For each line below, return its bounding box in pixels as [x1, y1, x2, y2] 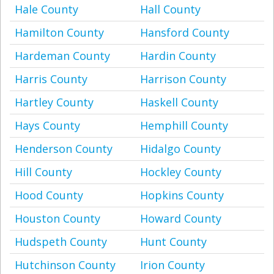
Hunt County [140, 234, 207, 249]
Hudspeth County [15, 234, 107, 249]
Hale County [15, 2, 78, 17]
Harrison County [140, 72, 226, 86]
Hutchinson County [15, 257, 116, 272]
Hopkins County [140, 188, 224, 202]
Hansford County [140, 25, 229, 40]
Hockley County [140, 165, 221, 179]
